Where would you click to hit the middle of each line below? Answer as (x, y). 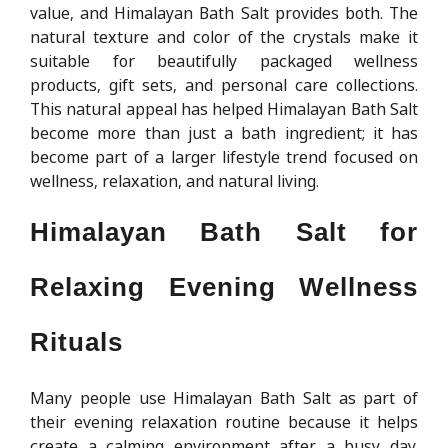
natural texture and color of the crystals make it (224, 36)
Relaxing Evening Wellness (224, 286)
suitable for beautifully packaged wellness (224, 60)
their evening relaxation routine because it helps (224, 421)
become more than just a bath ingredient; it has (224, 132)
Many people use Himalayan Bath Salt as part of (224, 397)
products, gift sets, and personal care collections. (224, 84)
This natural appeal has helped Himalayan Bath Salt (224, 108)
